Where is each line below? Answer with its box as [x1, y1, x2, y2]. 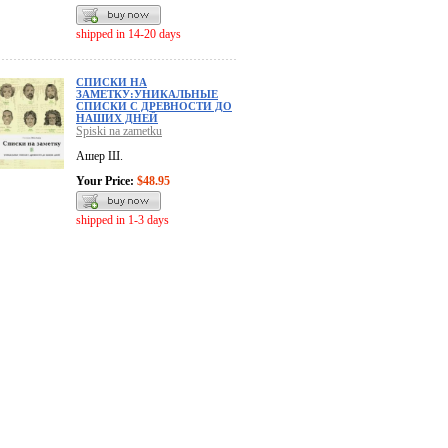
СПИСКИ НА [76, 76, 147, 89]
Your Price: [76, 174, 134, 189]
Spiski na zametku [76, 124, 162, 139]
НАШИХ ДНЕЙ [76, 112, 158, 125]
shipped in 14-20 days [76, 27, 181, 42]
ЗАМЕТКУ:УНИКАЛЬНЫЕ [76, 88, 218, 101]
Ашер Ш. [76, 149, 123, 164]
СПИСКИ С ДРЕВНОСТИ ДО [76, 100, 232, 113]
